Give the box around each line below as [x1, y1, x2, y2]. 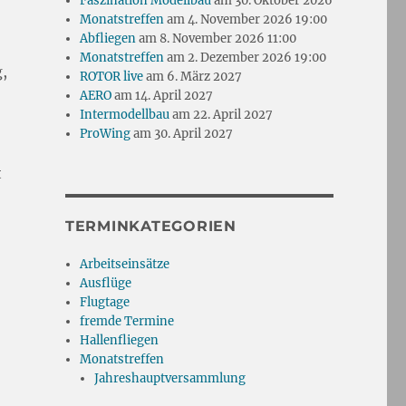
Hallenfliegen [80, 332, 159, 348]
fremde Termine [80, 313, 175, 329]
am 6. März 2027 [143, 68, 243, 84]
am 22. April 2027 [169, 106, 274, 122]
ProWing [80, 125, 131, 141]
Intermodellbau [80, 106, 170, 122]
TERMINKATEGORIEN [64, 217, 237, 235]
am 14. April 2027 [111, 87, 214, 103]
